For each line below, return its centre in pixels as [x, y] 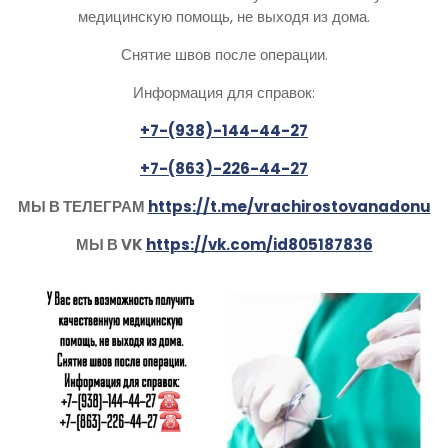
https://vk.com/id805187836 [259, 244]
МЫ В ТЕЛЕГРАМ [82, 206]
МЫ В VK [110, 244]
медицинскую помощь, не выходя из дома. [224, 16]
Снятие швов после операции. [224, 54]
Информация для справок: [224, 92]
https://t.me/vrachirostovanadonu [289, 206]
